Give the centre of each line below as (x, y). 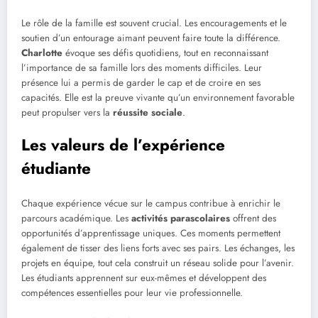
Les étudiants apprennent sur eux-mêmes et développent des (144, 278)
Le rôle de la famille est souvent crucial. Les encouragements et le (154, 23)
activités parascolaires (181, 219)
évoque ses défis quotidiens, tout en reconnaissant (165, 53)
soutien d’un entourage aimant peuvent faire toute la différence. (151, 38)
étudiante (56, 168)
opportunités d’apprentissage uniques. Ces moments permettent (151, 234)
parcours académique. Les (76, 219)
